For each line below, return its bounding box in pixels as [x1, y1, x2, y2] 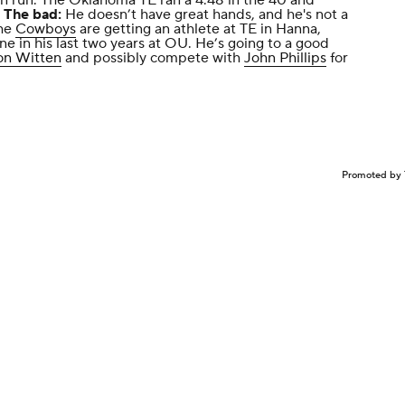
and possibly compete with [61, 49, 244, 67]
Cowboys [15, 20, 76, 38]
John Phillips [244, 49, 326, 67]
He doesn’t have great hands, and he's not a [61, 5, 348, 24]
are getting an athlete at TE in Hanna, [76, 20, 321, 38]
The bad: [4, 5, 61, 24]
